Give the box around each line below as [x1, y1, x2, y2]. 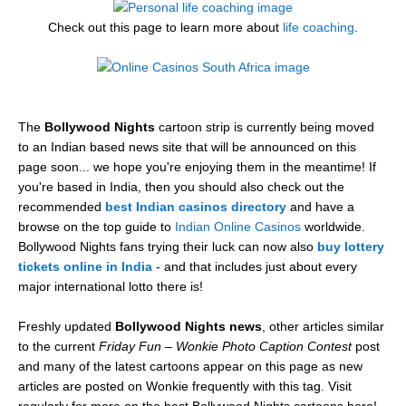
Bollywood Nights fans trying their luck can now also [18, 238, 317, 254]
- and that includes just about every [152, 258, 357, 274]
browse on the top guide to [18, 218, 175, 234]
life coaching [283, 19, 354, 34]
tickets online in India [18, 258, 152, 274]
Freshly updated [18, 318, 115, 333]
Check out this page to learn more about [48, 19, 283, 34]
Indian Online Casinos [175, 218, 301, 234]
